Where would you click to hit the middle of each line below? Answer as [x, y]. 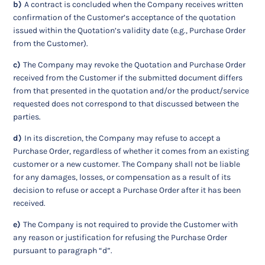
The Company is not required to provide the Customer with [131, 225]
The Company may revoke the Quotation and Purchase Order [135, 65]
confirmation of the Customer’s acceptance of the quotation [125, 18]
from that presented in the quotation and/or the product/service [131, 91]
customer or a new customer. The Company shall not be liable [127, 164]
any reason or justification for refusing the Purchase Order [120, 238]
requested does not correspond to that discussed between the [126, 104]
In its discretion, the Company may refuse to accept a [123, 138]
